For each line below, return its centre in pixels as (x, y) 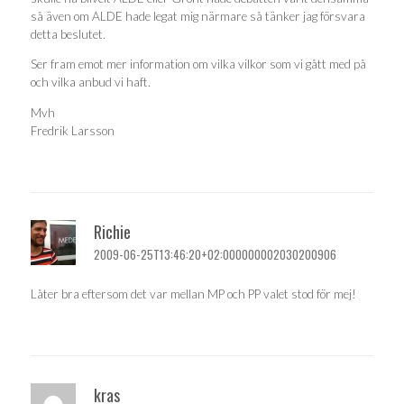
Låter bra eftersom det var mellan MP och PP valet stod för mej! (193, 294)
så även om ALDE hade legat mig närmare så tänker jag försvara (198, 16)
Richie (112, 232)
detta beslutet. (68, 34)
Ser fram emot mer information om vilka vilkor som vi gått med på (198, 64)
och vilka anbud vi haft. (91, 83)
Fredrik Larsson (73, 130)
